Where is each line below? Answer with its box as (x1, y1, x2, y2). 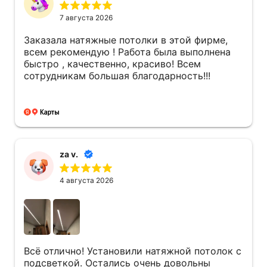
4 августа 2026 (60, 176, 113, 185)
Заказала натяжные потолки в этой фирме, (24, 34, 228, 46)
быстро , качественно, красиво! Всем (24, 58, 201, 70)
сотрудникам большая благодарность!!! (24, 70, 210, 82)
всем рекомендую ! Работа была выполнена (24, 46, 231, 58)
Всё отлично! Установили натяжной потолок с (24, 245, 241, 257)
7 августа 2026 (60, 13, 113, 23)
